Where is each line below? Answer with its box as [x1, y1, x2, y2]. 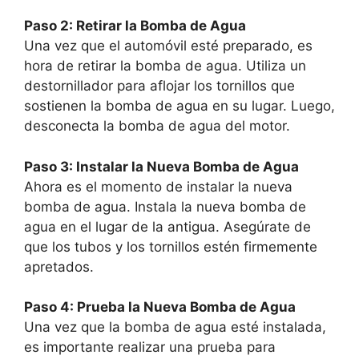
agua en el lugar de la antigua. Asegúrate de [24, 218, 311, 235]
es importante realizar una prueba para [24, 339, 276, 356]
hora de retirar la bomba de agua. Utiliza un [24, 58, 306, 75]
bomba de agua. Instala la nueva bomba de [24, 198, 306, 215]
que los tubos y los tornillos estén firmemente [24, 238, 317, 255]
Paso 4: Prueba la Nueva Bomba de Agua [24, 299, 296, 316]
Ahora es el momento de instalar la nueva [24, 178, 292, 195]
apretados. [24, 258, 94, 275]
